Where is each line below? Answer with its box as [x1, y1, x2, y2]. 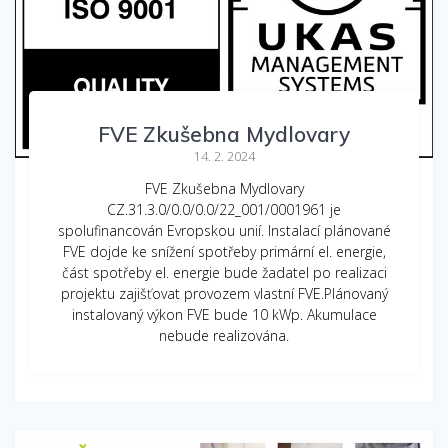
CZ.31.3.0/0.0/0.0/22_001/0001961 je [107, 199, 341, 219]
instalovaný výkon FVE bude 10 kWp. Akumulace [71, 304, 377, 324]
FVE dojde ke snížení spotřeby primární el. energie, [62, 241, 386, 261]
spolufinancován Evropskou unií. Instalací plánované [57, 220, 391, 240]
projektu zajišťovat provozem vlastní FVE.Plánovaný [60, 283, 388, 303]
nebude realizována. [159, 325, 289, 345]
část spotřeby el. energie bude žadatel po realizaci [61, 262, 387, 282]
